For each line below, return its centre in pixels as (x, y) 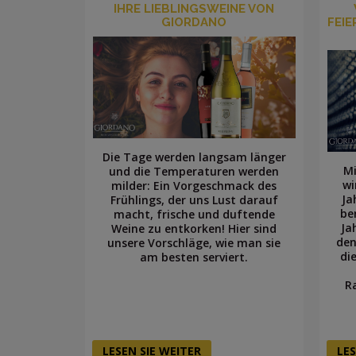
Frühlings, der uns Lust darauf (194, 199)
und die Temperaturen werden (194, 171)
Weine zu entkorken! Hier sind (194, 228)
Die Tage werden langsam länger (194, 157)
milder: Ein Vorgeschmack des (194, 185)
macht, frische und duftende (194, 214)
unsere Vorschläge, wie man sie (194, 242)
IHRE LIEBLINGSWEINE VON (194, 9)
